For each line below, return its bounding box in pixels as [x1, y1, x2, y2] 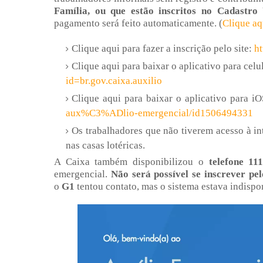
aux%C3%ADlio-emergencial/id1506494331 [66, 107, 253, 119]
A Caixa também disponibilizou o [54, 156, 209, 168]
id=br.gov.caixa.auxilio [66, 75, 162, 87]
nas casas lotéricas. [66, 140, 145, 151]
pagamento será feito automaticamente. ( [54, 18, 222, 29]
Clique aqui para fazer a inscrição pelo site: [72, 43, 252, 55]
